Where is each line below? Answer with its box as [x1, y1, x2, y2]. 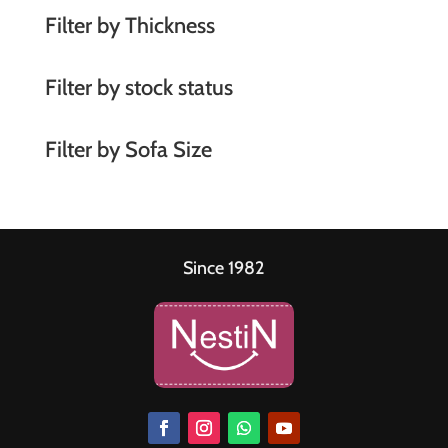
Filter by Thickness [44, 12, 215, 40]
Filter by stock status [44, 74, 233, 102]
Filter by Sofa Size [44, 136, 212, 164]
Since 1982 [183, 257, 265, 280]
